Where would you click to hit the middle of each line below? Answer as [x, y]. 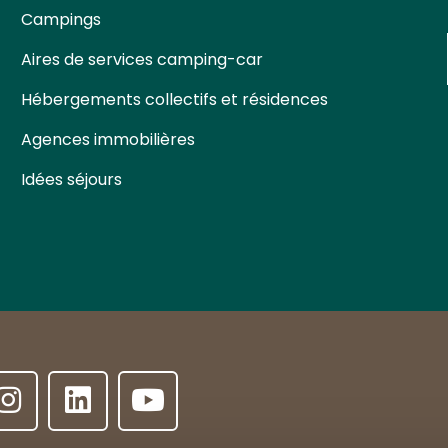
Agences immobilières [107, 140]
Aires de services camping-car [141, 59]
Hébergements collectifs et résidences [174, 100]
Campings [60, 19]
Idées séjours [71, 180]
